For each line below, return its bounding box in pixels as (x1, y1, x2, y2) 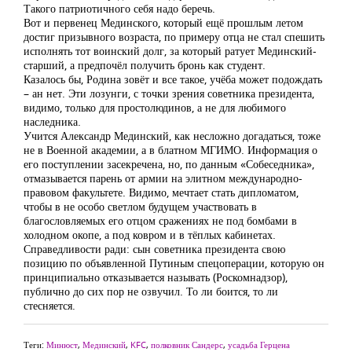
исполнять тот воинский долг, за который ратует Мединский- (24, 43, 317, 58)
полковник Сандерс (151, 339, 223, 350)
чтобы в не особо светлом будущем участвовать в (24, 199, 257, 214)
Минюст (46, 339, 78, 350)
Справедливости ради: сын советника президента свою (24, 241, 285, 256)
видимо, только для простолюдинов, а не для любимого (24, 100, 286, 115)
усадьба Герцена (228, 339, 290, 350)
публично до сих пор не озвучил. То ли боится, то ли (24, 284, 278, 299)
